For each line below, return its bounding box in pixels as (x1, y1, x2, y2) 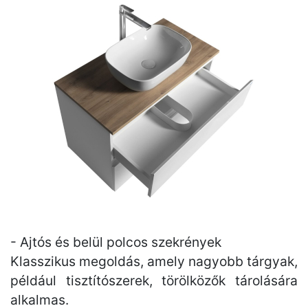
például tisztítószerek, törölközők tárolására (10, 272, 298, 289)
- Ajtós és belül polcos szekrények (10, 234, 221, 250)
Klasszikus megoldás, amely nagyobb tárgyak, (10, 253, 298, 269)
